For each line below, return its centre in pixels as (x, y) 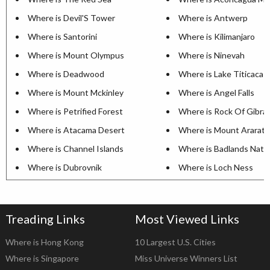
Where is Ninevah (212, 55)
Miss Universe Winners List (186, 258)
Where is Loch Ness (216, 167)
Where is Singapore (42, 258)
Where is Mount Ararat (222, 130)
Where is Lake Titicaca (221, 74)
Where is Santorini (62, 36)
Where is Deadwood (66, 74)
